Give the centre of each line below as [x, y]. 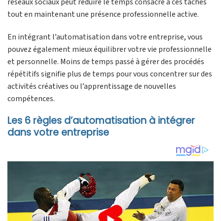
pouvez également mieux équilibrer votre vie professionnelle [110, 49]
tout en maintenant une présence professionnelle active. [103, 14]
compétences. [31, 98]
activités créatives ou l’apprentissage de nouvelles [92, 86]
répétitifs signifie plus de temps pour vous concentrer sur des [110, 74]
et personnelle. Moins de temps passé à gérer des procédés [106, 61]
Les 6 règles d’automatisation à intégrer [101, 121]
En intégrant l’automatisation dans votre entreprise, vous [105, 37]
